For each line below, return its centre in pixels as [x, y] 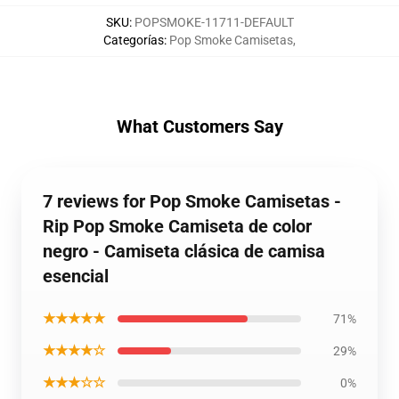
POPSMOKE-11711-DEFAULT [214, 22]
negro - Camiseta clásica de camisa [184, 251]
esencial [76, 276]
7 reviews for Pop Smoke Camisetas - [192, 201]
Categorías [134, 40]
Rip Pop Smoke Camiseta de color [177, 226]
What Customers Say [199, 126]
